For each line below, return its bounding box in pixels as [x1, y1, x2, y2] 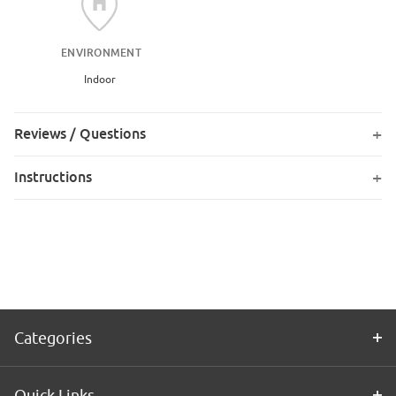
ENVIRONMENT [61, 45, 141, 60]
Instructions [14, 167, 92, 187]
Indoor [83, 72, 116, 86]
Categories [14, 328, 92, 347]
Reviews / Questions [14, 124, 146, 143]
